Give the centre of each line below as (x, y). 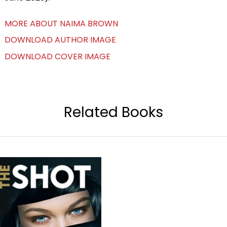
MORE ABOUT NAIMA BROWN (61, 24)
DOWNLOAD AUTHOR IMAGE (60, 40)
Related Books (113, 112)
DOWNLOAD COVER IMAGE (57, 56)
